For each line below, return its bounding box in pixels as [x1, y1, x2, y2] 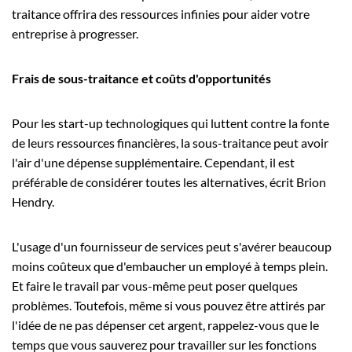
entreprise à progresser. [12, 25, 138, 41]
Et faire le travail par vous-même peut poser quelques [12, 277, 298, 293]
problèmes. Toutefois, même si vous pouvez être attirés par [12, 297, 325, 313]
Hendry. [12, 193, 54, 209]
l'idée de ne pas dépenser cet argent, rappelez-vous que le [12, 317, 319, 332]
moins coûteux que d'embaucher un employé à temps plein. [12, 258, 328, 273]
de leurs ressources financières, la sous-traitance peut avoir [12, 134, 328, 150]
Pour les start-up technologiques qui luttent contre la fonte [12, 115, 329, 130]
